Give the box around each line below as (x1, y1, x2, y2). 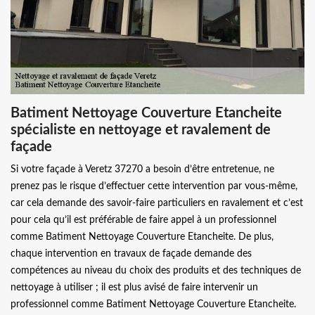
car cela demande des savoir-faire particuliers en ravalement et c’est (11, 198, 303, 208)
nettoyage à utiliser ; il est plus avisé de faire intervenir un (11, 283, 258, 292)
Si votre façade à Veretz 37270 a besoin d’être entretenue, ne (11, 165, 274, 174)
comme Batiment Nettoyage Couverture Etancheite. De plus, (11, 232, 274, 242)
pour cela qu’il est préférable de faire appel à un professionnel (11, 215, 276, 225)
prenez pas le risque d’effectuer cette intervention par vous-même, (11, 181, 297, 191)
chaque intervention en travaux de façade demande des (11, 249, 252, 259)
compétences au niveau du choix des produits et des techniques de (11, 266, 301, 276)
